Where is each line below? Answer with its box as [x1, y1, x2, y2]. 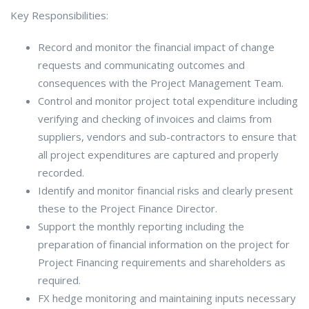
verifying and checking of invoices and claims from [38, 111, 272, 126]
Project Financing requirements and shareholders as [38, 255, 286, 269]
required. [38, 272, 81, 287]
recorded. [38, 165, 84, 179]
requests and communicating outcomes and [38, 57, 245, 72]
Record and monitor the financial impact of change [38, 39, 275, 54]
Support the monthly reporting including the [38, 219, 244, 233]
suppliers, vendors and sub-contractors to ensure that [38, 129, 297, 143]
